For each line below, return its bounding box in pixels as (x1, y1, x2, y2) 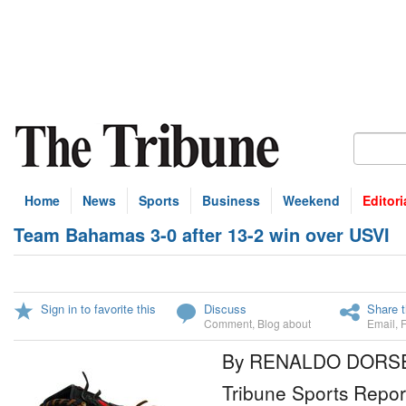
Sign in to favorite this (41, 300, 156, 317)
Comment (204, 315, 252, 331)
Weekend (283, 191, 340, 209)
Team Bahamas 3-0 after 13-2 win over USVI (14, 221, 390, 247)
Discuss (204, 300, 246, 317)
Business (202, 191, 260, 209)
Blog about (257, 315, 311, 331)
